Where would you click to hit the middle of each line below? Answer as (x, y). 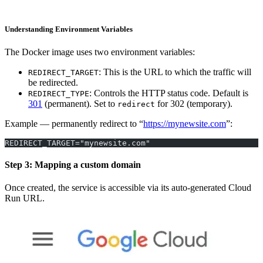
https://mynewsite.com (185, 123)
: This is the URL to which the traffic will (175, 72)
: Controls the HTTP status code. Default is (169, 93)
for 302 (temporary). (194, 103)
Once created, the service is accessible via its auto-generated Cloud (128, 188)
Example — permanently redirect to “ (74, 123)
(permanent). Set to (80, 103)
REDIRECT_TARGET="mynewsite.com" (77, 143)
